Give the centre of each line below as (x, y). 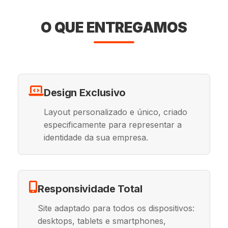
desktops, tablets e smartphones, (102, 221)
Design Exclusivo (85, 93)
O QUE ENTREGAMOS (114, 27)
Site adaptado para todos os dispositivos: (116, 208)
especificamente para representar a (112, 125)
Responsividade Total (90, 189)
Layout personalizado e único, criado (115, 112)
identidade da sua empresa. (96, 137)
